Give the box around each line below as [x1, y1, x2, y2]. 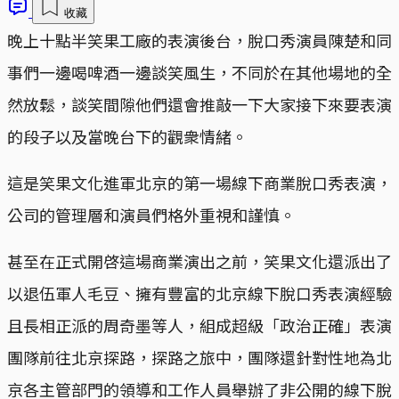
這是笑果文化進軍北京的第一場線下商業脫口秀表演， [7, 170, 392, 194]
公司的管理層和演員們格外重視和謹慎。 [7, 202, 296, 226]
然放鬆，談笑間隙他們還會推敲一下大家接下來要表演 [7, 92, 392, 116]
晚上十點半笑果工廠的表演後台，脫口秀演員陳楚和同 [7, 28, 392, 52]
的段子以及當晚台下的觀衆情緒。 [7, 124, 248, 148]
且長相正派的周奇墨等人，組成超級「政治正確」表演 [7, 313, 392, 337]
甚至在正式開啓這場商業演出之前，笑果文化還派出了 [7, 248, 392, 273]
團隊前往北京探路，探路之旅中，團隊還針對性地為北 [7, 345, 392, 369]
